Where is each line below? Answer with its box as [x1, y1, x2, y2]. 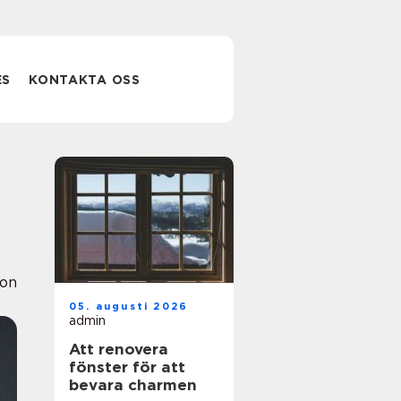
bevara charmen [69, 376, 197, 394]
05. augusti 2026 [69, 300, 189, 312]
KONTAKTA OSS [29, 73, 141, 87]
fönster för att [69, 358, 185, 376]
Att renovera [69, 340, 168, 358]
